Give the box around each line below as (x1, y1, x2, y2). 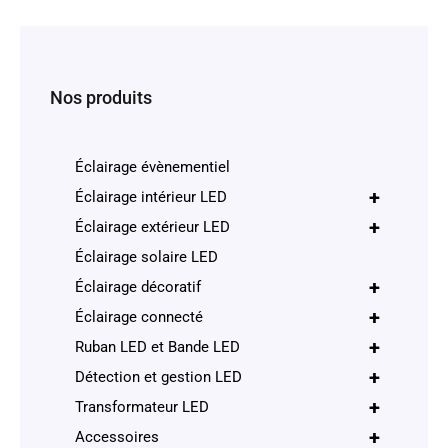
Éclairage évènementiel (75, 158, 230, 177)
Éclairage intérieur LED (75, 188, 227, 207)
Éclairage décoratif (75, 278, 201, 297)
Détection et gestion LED (75, 368, 242, 387)
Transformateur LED (75, 398, 209, 417)
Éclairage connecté (75, 308, 203, 327)
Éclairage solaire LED (75, 248, 218, 267)
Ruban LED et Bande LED (75, 338, 240, 357)
